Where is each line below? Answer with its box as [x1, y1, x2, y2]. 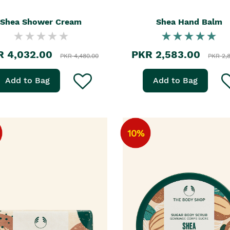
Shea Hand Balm [156, 17, 222, 27]
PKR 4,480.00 [60, 52, 99, 60]
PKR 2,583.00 [131, 48, 201, 61]
